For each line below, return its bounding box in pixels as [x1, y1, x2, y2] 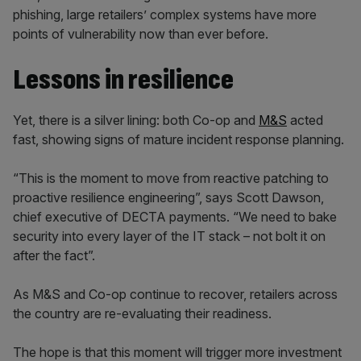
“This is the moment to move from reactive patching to [13, 170, 329, 186]
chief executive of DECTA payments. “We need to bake [13, 209, 337, 225]
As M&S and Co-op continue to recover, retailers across [13, 286, 338, 302]
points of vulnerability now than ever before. [13, 26, 268, 42]
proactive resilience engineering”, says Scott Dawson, [13, 189, 324, 205]
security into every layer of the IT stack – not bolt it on [13, 228, 326, 244]
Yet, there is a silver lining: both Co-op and [13, 112, 259, 128]
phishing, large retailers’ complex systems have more [13, 6, 317, 23]
